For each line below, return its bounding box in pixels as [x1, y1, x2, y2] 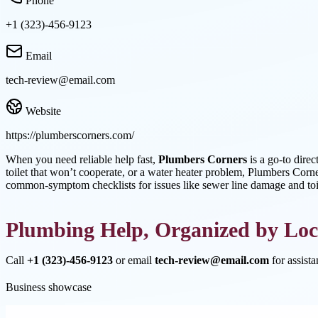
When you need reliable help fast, [6, 153, 158, 166]
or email [113, 253, 155, 266]
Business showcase [6, 280, 92, 293]
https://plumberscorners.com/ [6, 129, 134, 142]
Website [26, 105, 61, 118]
